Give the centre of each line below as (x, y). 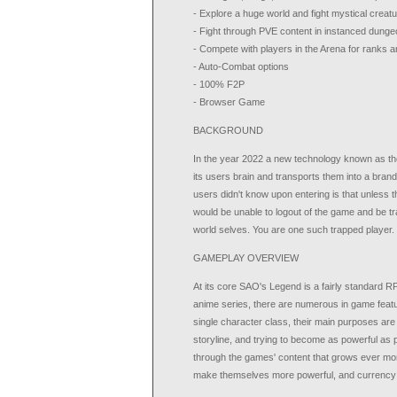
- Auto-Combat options (241, 66)
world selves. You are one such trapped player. (294, 230)
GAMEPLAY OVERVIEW (246, 258)
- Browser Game (229, 102)
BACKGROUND (228, 130)
